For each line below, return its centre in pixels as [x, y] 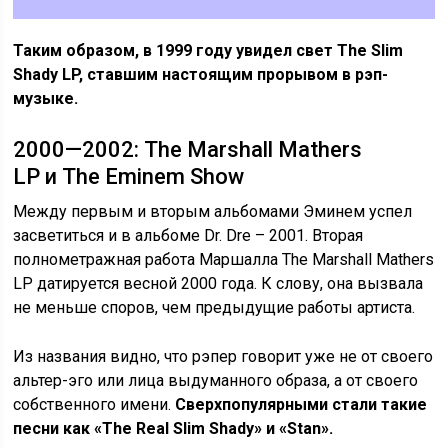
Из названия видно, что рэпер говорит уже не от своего [223, 356]
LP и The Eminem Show [129, 176]
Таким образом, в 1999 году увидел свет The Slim [208, 50]
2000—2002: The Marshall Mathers [188, 149]
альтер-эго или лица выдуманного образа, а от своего [216, 380]
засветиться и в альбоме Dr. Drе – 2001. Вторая [188, 235]
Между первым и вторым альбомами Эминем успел [213, 211]
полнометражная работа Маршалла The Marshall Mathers [224, 259]
